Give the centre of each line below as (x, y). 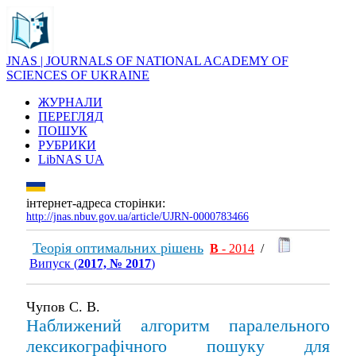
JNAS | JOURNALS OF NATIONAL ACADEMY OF (147, 61)
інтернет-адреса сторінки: (96, 203)
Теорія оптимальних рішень (118, 248)
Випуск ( (54, 263)
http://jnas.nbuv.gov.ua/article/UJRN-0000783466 (137, 217)
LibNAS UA (71, 159)
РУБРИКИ (67, 145)
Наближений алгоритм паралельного (178, 325)
